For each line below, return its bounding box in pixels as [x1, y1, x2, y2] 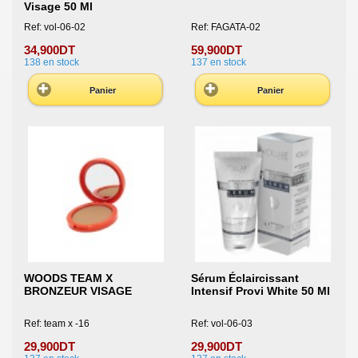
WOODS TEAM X [24, 271, 113, 284]
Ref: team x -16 [24, 318, 89, 329]
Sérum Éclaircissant [190, 271, 299, 284]
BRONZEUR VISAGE [24, 284, 132, 297]
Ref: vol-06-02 [24, 21, 86, 33]
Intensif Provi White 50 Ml [190, 284, 330, 297]
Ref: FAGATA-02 [190, 21, 261, 33]
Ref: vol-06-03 [190, 318, 253, 329]
